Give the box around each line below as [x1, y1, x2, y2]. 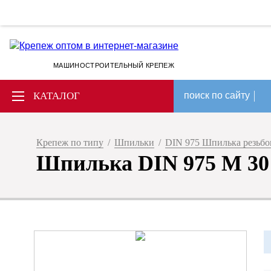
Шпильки [114, 137, 154, 148]
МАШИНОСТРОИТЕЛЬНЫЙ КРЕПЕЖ [53, 62, 175, 69]
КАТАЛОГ [33, 90, 80, 102]
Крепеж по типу [36, 137, 103, 148]
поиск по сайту [184, 90, 250, 100]
